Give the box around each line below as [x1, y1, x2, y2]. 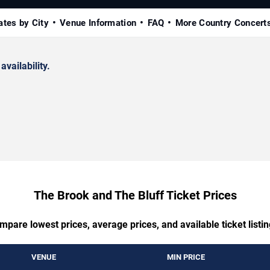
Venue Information [60, 17, 137, 29]
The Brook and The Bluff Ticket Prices [33, 188, 237, 203]
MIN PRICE [167, 253, 205, 262]
